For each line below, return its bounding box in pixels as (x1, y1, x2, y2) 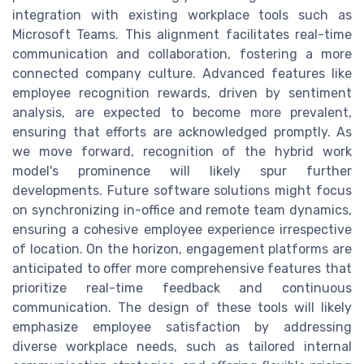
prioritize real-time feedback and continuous (12, 279, 352, 296)
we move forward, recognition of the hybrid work (12, 143, 352, 159)
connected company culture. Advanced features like (12, 65, 352, 81)
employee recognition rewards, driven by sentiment (12, 84, 352, 101)
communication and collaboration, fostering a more (12, 45, 352, 62)
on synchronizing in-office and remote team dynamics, (12, 201, 352, 218)
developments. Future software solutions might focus (12, 182, 352, 198)
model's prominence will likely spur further (12, 162, 352, 179)
